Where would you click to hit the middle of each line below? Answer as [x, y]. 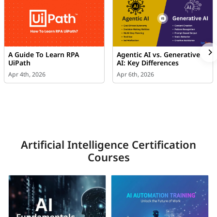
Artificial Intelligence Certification [108, 145]
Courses [108, 157]
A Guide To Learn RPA [44, 55]
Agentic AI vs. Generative [158, 55]
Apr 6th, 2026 [135, 75]
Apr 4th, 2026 [27, 75]
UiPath [19, 63]
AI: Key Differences [148, 63]
